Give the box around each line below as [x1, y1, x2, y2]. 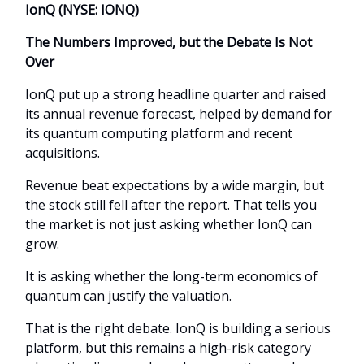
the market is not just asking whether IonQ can [25, 214, 312, 233]
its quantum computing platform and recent [25, 123, 292, 142]
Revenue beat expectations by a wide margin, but [25, 175, 324, 194]
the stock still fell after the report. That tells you [25, 195, 317, 214]
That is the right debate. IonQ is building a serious [25, 318, 331, 337]
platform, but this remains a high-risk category [25, 338, 311, 357]
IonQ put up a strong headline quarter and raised [25, 84, 326, 103]
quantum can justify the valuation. [25, 286, 235, 305]
